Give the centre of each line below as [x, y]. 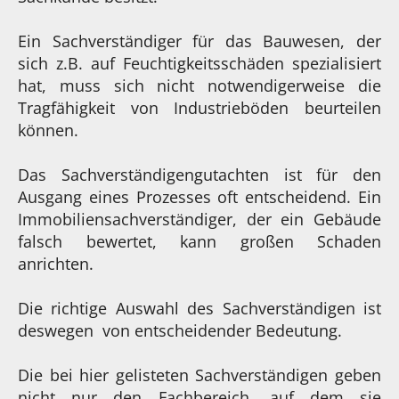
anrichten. [56, 263]
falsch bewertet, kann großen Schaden [199, 241]
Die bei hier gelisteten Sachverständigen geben [199, 375]
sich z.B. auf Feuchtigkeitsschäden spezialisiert [199, 63]
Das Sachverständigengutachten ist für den [199, 174]
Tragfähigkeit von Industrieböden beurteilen [199, 107]
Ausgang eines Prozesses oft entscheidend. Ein [199, 196]
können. [48, 130]
